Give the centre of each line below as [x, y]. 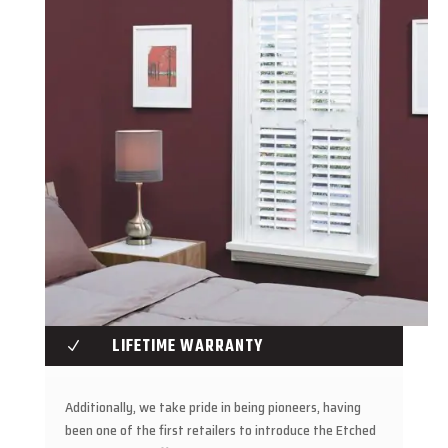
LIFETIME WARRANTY [187, 347]
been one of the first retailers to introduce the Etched [220, 430]
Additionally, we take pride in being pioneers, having [212, 407]
